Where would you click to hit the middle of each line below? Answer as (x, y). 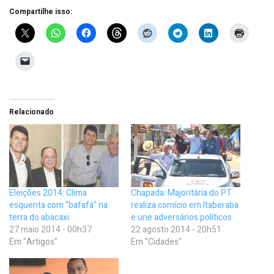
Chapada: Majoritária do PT (181, 193)
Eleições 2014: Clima (48, 193)
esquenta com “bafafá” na (58, 205)
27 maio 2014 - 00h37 (50, 229)
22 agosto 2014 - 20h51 (176, 229)
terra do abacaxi (39, 217)
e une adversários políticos (181, 217)
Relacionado (31, 112)
